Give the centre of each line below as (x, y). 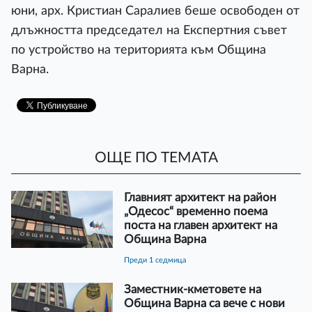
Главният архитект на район (200, 197)
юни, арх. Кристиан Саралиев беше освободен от (155, 11)
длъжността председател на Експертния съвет (149, 30)
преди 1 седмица (157, 260)
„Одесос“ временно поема (195, 211)
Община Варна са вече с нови (204, 303)
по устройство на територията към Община (139, 50)
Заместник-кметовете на (192, 289)
